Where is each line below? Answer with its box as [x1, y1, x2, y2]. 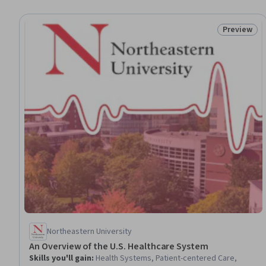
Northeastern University [47, 225, 132, 237]
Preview [222, 24, 252, 36]
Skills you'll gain [29, 252, 91, 264]
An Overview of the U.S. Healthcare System [29, 239, 209, 253]
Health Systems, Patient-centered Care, [96, 252, 237, 264]
